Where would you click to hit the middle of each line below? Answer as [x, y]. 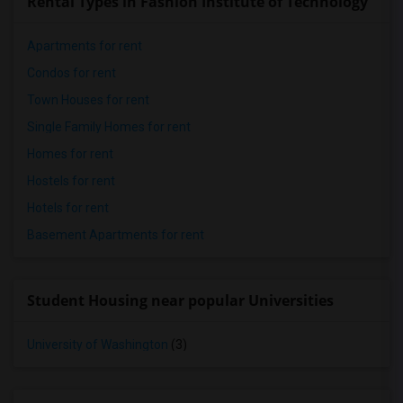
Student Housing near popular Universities [180, 300]
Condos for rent [72, 73]
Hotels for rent [68, 208]
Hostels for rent [71, 181]
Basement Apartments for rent [116, 235]
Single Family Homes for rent [109, 127]
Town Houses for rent [88, 100]
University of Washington [98, 345]
